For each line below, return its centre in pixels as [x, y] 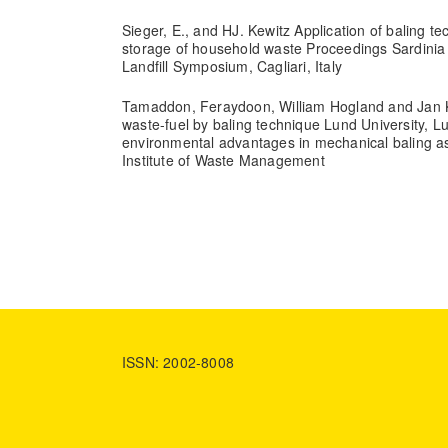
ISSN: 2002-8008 [178, 361]
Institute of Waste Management [223, 159]
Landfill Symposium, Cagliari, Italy [232, 65]
